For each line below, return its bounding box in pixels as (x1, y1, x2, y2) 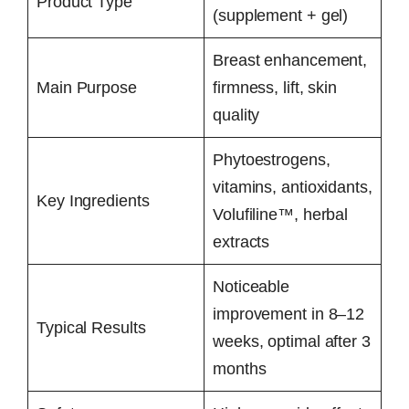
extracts (213, 232, 270, 251)
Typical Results (37, 318, 146, 337)
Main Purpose (37, 78, 137, 97)
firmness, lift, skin (213, 78, 338, 97)
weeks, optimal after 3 (213, 331, 371, 351)
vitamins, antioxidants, (213, 177, 372, 196)
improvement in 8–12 (213, 304, 365, 323)
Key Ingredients (37, 191, 150, 210)
